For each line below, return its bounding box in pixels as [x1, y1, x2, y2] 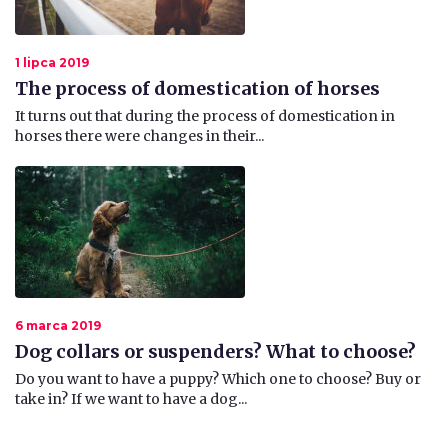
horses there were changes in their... [15, 126, 264, 145]
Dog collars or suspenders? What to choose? [15, 339, 416, 363]
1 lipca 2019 [15, 54, 89, 70]
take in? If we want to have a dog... [15, 389, 247, 408]
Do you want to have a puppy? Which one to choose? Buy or [15, 369, 421, 388]
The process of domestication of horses [15, 76, 380, 100]
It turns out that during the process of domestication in [15, 106, 395, 125]
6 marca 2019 [15, 317, 101, 333]
